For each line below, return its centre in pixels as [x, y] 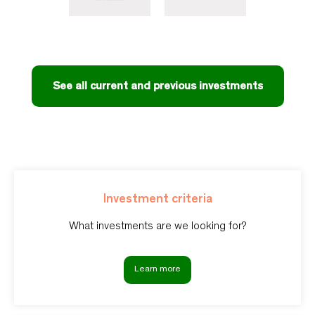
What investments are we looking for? [157, 227]
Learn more [157, 270]
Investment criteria [157, 200]
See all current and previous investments [157, 86]
